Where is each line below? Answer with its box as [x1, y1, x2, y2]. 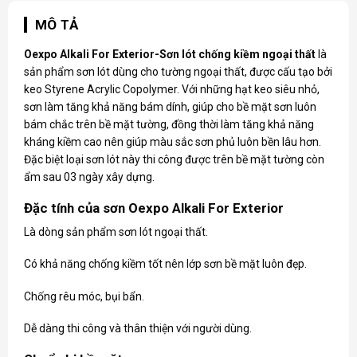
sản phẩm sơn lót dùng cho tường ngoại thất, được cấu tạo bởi [23, 65, 332, 78]
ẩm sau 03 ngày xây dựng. [23, 170, 155, 183]
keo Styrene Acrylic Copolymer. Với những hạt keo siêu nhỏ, [23, 82, 320, 96]
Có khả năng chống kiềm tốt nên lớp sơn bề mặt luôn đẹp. [23, 257, 307, 271]
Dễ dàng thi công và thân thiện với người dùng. [23, 321, 252, 335]
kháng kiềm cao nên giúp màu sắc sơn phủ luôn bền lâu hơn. [23, 135, 321, 148]
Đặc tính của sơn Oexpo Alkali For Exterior [23, 199, 284, 216]
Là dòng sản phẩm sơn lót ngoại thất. [23, 226, 208, 239]
